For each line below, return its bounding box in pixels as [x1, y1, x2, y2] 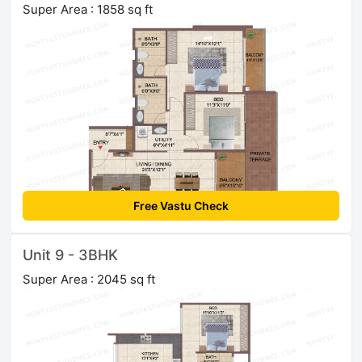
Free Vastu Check [133, 199, 229, 213]
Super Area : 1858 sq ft [23, 2, 153, 18]
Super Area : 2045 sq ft [23, 271, 155, 288]
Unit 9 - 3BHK [23, 246, 118, 264]
